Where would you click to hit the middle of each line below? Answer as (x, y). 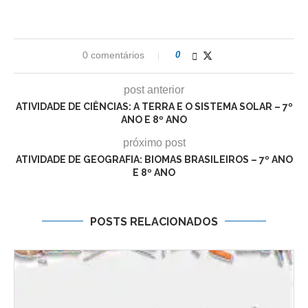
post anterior (154, 89)
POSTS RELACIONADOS (154, 221)
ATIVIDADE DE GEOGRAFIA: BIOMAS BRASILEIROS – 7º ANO (154, 159)
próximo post (154, 142)
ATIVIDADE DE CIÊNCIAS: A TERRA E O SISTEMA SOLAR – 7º (154, 106)
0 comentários (113, 55)
